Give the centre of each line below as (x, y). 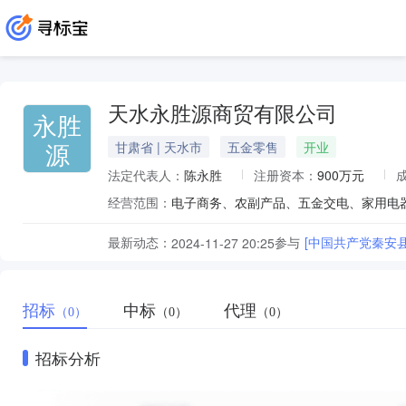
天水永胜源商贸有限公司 (222, 115)
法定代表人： (146, 175)
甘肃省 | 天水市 (159, 147)
